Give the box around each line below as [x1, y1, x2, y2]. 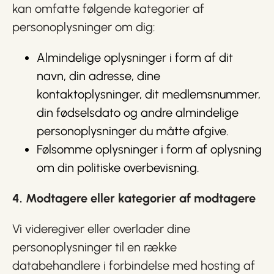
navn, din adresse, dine [37, 68, 160, 83]
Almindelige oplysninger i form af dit [37, 50, 233, 65]
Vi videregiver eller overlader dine [12, 221, 190, 236]
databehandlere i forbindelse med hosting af [12, 258, 255, 273]
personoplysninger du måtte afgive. [37, 124, 229, 138]
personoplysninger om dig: [12, 20, 155, 34]
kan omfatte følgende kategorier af [12, 1, 204, 16]
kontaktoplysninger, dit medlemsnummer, [37, 87, 261, 102]
